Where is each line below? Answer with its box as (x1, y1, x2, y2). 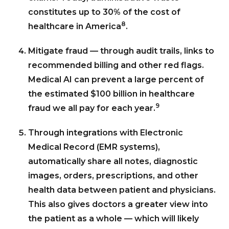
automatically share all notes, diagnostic (28, 156, 198, 166)
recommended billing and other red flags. (28, 60, 204, 70)
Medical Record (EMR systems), (28, 142, 160, 152)
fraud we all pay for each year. (28, 103, 155, 113)
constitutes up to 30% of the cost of (28, 7, 180, 17)
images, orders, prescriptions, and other (28, 170, 198, 180)
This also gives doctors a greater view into (28, 199, 208, 209)
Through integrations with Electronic (28, 127, 183, 138)
